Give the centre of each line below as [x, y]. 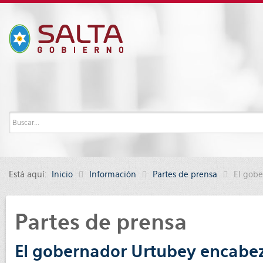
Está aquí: [30, 174]
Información [113, 174]
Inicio [62, 174]
